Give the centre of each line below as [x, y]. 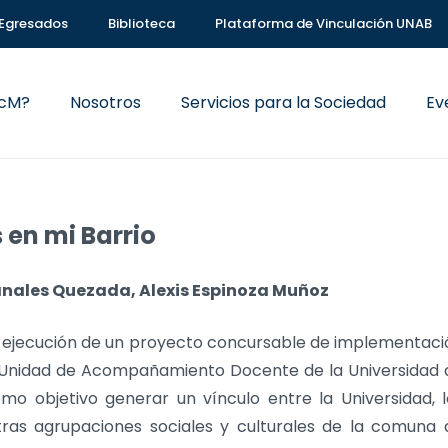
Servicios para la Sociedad [284, 102]
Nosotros [106, 102]
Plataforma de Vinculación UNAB [323, 23]
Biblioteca [141, 23]
